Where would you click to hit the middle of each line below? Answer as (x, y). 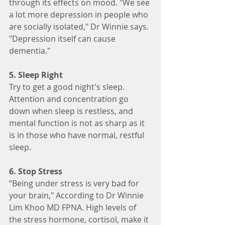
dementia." (30, 51)
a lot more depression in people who (80, 15)
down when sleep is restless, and (72, 111)
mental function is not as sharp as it (78, 123)
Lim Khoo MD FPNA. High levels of (74, 208)
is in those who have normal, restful (78, 135)
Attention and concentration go (70, 99)
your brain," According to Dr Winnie (77, 196)
